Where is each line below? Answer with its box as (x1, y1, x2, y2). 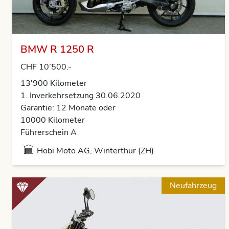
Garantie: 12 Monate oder (20, 102, 116, 113)
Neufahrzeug (170, 180, 217, 191)
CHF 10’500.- (20, 61, 72, 73)
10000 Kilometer (20, 114, 85, 126)
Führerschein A (20, 127, 77, 138)
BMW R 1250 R (20, 42, 94, 56)
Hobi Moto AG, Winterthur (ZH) (37, 145, 154, 156)
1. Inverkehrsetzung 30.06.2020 (20, 90, 141, 101)
